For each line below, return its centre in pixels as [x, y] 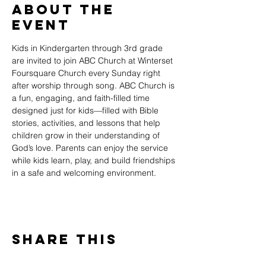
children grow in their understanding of [87, 135]
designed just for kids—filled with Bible [86, 110]
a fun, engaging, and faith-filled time [82, 98]
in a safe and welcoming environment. [84, 173]
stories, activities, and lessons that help [87, 123]
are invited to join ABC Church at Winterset [94, 61]
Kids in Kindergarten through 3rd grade [88, 48]
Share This [65, 239]
